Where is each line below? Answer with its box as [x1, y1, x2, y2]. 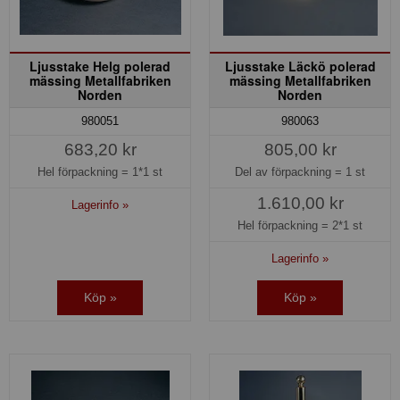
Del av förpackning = [235, 165, 346, 179]
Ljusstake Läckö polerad [224, 57, 376, 76]
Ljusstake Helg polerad [29, 57, 171, 76]
